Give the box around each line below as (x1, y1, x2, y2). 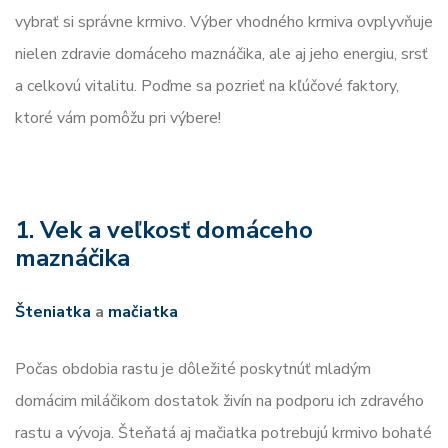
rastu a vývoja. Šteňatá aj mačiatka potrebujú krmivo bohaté (15, 421, 432, 444)
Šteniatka (15, 300, 91, 323)
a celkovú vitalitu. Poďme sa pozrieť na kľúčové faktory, (15, 74, 399, 97)
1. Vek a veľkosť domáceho (15, 213, 313, 246)
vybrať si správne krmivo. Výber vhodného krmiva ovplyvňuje (15, 10, 433, 33)
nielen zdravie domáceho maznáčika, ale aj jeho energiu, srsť (15, 42, 428, 65)
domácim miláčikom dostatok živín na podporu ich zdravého (15, 389, 424, 412)
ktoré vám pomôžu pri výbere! (15, 106, 221, 129)
